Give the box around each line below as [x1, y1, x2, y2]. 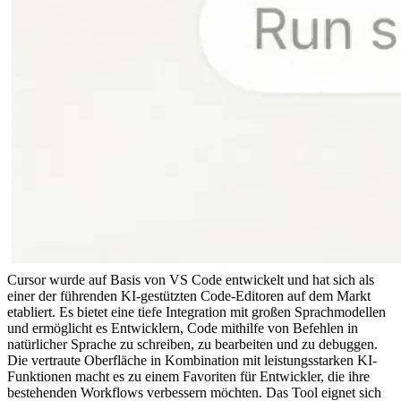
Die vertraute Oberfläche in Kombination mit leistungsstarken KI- [7, 352, 377, 368]
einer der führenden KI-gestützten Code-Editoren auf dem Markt [7, 287, 374, 303]
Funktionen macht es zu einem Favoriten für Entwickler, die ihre [7, 368, 373, 384]
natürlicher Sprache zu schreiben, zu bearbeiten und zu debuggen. [7, 336, 381, 352]
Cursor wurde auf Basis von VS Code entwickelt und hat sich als [7, 271, 378, 287]
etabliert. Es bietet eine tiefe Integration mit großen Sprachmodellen [7, 303, 389, 320]
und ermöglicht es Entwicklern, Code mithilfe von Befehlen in [7, 320, 362, 336]
